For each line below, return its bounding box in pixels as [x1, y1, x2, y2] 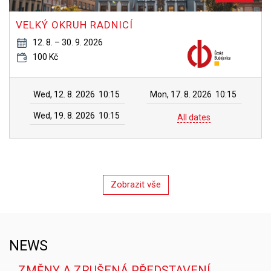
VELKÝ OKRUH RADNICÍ [16, 19, 133, 31]
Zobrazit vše [110, 179, 161, 190]
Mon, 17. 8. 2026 [149, 90, 212, 99]
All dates [177, 113, 211, 122]
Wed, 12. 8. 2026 [33, 90, 95, 99]
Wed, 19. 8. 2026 [33, 111, 95, 120]
